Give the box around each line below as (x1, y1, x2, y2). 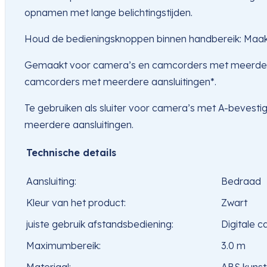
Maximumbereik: (26, 240, 101, 252)
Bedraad (221, 175, 261, 188)
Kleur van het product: (26, 197, 126, 209)
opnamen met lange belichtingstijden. (24, 7, 193, 19)
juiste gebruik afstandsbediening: (26, 218, 173, 231)
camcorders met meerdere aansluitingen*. (24, 76, 216, 88)
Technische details (26, 147, 116, 159)
